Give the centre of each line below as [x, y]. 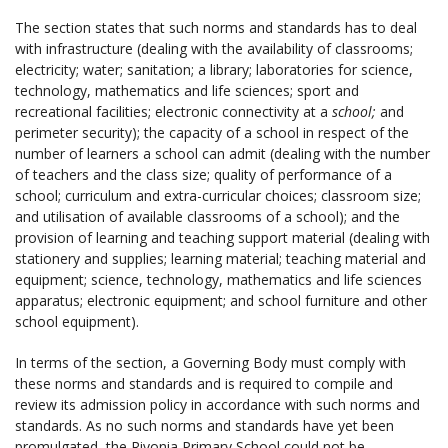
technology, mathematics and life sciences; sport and [187, 90]
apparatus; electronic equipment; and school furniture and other [221, 300]
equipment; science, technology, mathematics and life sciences [218, 279]
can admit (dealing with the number [316, 153]
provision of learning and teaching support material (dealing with [222, 237]
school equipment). [77, 321]
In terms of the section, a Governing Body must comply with [210, 362]
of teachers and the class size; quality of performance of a [203, 174]
